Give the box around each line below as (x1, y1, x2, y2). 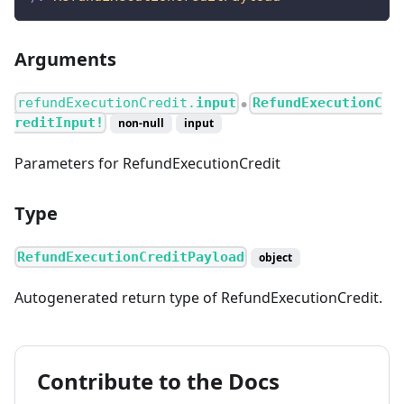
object (259, 249, 293, 265)
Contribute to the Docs (37, 365, 280, 396)
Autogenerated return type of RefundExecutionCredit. (14, 287, 382, 308)
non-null (118, 115, 165, 131)
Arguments (14, 47, 116, 72)
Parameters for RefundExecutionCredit (14, 152, 280, 173)
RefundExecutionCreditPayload (17, 248, 245, 265)
